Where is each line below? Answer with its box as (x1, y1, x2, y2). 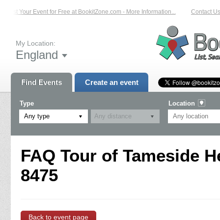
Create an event (84, 78, 138, 86)
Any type (24, 112, 50, 120)
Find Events (21, 78, 62, 86)
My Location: (16, 39, 55, 47)
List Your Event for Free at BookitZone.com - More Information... (3, 8, 171, 15)
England (16, 48, 58, 61)
